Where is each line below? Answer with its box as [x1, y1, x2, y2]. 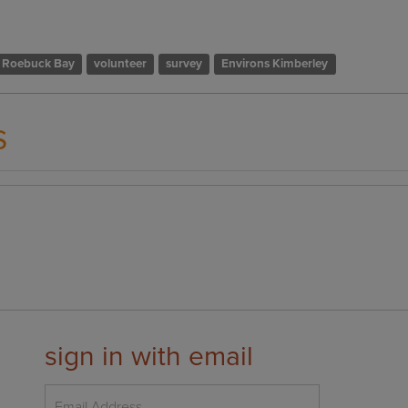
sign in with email [45, 339, 254, 373]
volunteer [94, 56, 148, 71]
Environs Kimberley [221, 56, 329, 71]
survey [166, 56, 203, 71]
